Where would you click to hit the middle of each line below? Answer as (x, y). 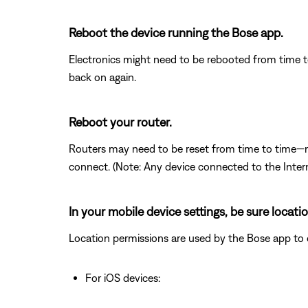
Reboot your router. (120, 122)
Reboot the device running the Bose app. (176, 32)
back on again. (102, 77)
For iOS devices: (123, 277)
